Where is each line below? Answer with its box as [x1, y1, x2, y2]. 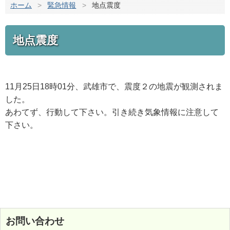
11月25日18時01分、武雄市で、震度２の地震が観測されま [5, 82, 223, 91]
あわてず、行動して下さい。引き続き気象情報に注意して [5, 107, 219, 117]
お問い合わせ [6, 215, 64, 226]
